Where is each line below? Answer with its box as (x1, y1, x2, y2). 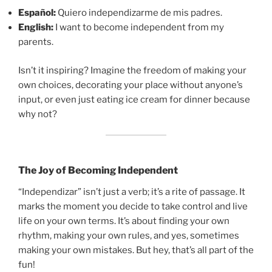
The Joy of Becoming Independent (18, 164, 178, 176)
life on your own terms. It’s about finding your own (18, 215, 229, 226)
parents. (18, 36, 53, 48)
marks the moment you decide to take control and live (18, 200, 248, 212)
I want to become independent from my (53, 22, 224, 33)
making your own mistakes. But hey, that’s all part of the (18, 244, 254, 256)
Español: (18, 7, 56, 19)
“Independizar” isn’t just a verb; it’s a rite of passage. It (18, 186, 245, 197)
